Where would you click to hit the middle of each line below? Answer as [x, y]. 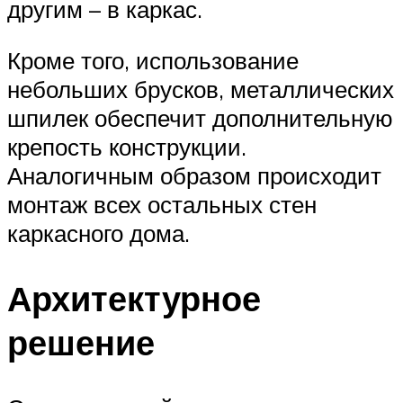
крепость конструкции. [127, 147]
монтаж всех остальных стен [162, 205]
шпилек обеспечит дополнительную [200, 118]
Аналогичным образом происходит [194, 176]
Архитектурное [134, 299]
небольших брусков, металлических [201, 90]
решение [81, 343]
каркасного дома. [99, 233]
